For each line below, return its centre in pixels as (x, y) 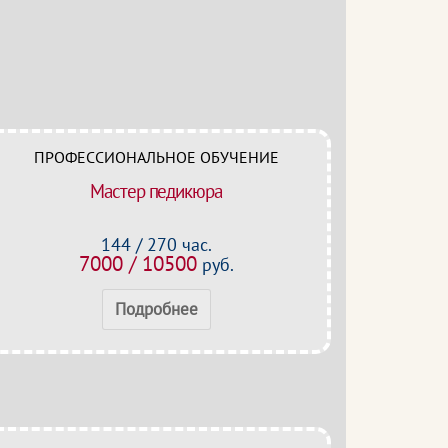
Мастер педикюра (156, 191)
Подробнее (156, 309)
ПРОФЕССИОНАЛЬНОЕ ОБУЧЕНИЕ (156, 157)
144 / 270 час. (156, 244)
